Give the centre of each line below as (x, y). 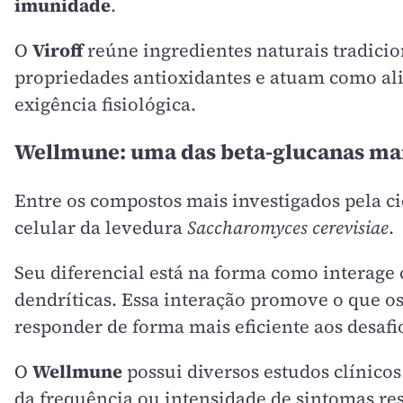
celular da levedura (101, 227)
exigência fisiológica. (105, 104)
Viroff (58, 50)
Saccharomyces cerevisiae (288, 227)
